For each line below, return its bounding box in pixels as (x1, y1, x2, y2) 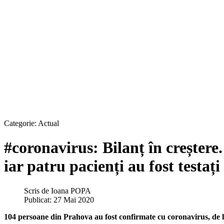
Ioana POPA (51, 186, 91, 195)
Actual (38, 119, 59, 127)
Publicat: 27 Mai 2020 (24, 195, 94, 204)
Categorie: (4, 119, 38, 127)
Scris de (24, 186, 51, 195)
